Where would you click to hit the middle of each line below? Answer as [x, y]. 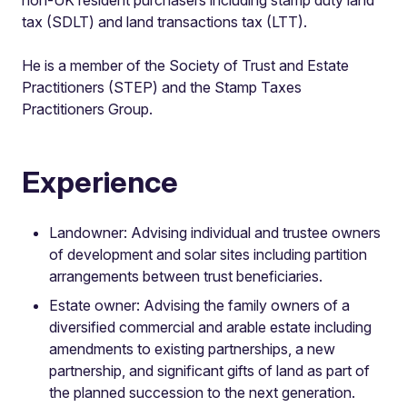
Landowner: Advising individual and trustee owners [215, 232]
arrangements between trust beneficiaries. [186, 276]
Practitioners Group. [87, 109]
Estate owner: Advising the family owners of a [199, 305]
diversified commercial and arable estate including [210, 327]
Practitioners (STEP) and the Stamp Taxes [162, 87]
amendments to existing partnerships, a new [192, 348]
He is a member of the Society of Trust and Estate [185, 65]
